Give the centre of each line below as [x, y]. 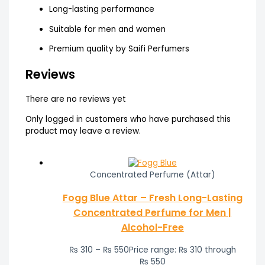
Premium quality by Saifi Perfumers [119, 49]
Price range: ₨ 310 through [182, 250]
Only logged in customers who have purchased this [128, 119]
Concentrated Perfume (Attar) [152, 175]
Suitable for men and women [107, 29]
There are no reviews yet [75, 99]
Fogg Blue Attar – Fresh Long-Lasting [152, 198]
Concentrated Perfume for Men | [153, 213]
